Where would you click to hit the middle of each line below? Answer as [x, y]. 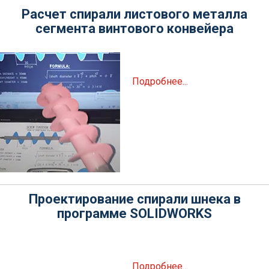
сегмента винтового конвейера [134, 29]
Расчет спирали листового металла [134, 14]
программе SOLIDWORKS [134, 213]
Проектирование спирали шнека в [134, 199]
